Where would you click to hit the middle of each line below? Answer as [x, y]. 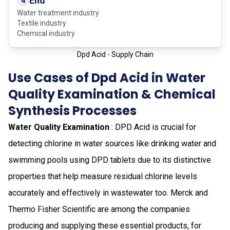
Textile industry [42, 23]
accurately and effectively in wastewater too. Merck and [108, 193]
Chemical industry [46, 33]
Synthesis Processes [72, 110]
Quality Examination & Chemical [112, 94]
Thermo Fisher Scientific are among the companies [99, 209]
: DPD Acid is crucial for [153, 127]
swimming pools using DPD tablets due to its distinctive [110, 160]
